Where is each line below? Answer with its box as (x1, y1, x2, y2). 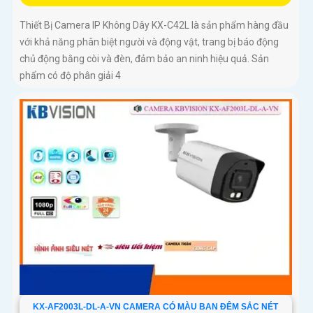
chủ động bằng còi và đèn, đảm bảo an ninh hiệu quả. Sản (20, 53, 269, 65)
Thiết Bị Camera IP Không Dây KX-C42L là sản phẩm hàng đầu (20, 20, 289, 31)
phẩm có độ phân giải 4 (20, 70, 121, 82)
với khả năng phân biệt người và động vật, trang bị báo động (20, 36, 279, 48)
